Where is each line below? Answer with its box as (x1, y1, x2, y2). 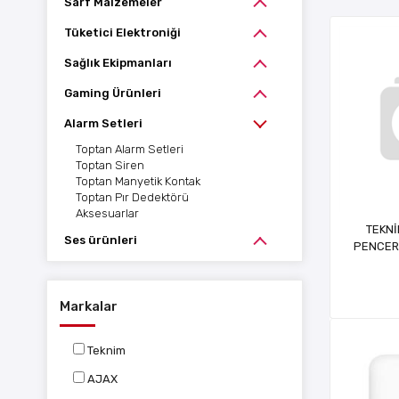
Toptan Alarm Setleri (76, 142, 183, 156)
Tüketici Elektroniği (64, 26, 181, 39)
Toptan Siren (76, 159, 144, 172)
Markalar (60, 298, 118, 314)
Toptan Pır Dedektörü (76, 191, 189, 204)
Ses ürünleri (64, 233, 137, 247)
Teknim (87, 344, 126, 357)
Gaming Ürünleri (64, 86, 161, 100)
